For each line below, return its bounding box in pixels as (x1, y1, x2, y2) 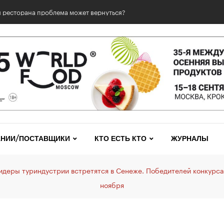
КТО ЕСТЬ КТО (94, 134, 146, 143)
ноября (100, 179, 124, 190)
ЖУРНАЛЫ (170, 134, 208, 143)
